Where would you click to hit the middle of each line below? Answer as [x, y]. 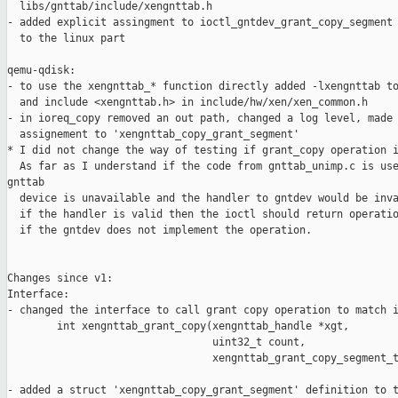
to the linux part [66, 39]
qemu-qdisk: [41, 71]
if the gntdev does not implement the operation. [159, 231]
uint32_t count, [156, 342]
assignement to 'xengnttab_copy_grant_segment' [153, 135]
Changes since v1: [60, 279]
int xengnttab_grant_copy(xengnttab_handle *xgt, [178, 326]
